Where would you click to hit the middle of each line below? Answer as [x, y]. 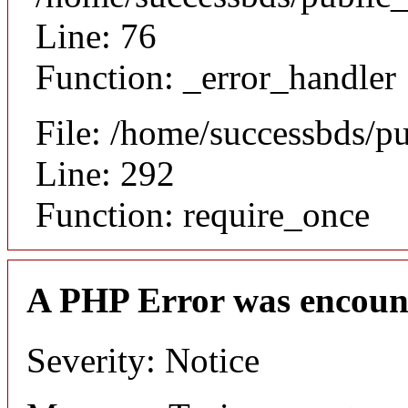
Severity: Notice [143, 361]
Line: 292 [105, 173]
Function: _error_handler [216, 76]
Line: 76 [96, 36]
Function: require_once [203, 214]
